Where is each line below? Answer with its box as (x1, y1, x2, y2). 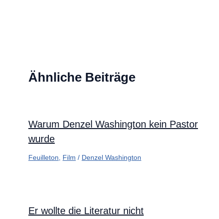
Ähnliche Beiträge (28, 70, 135, 85)
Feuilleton (28, 153, 59, 162)
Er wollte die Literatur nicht (28, 205, 144, 217)
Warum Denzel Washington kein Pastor (28, 119, 198, 130)
